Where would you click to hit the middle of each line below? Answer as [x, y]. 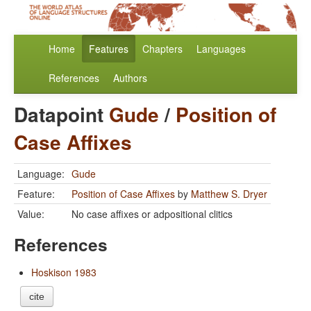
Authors [130, 78]
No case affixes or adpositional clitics [152, 214]
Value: [31, 214]
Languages [221, 49]
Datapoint [61, 115]
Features [109, 49]
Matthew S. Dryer [229, 194]
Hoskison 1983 [64, 272]
